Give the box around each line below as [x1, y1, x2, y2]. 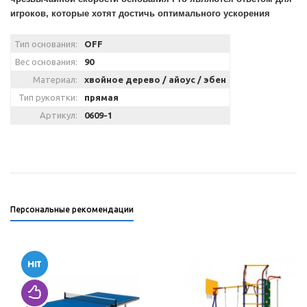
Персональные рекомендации [10, 205, 134, 214]
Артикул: [40, 110, 77, 120]
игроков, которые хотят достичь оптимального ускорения [10, 8, 270, 19]
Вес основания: [15, 57, 77, 66]
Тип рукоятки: [19, 93, 77, 102]
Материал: [33, 75, 77, 84]
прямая [84, 93, 119, 102]
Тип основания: [14, 39, 77, 49]
